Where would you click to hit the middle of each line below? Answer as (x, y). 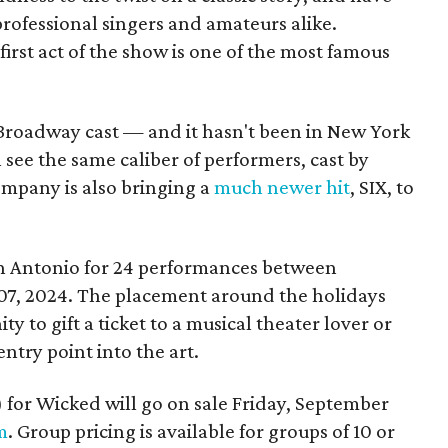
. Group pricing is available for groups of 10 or (201, 430)
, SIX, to (382, 186)
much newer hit (282, 186)
